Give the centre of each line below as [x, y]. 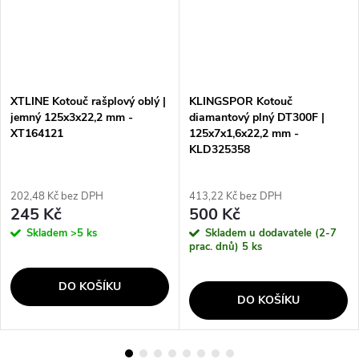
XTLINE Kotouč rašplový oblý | [88, 101]
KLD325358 [220, 149]
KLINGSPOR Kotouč [241, 101]
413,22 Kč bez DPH [236, 196]
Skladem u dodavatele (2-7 [271, 233]
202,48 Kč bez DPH [57, 196]
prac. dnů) [216, 246]
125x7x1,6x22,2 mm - [244, 133]
